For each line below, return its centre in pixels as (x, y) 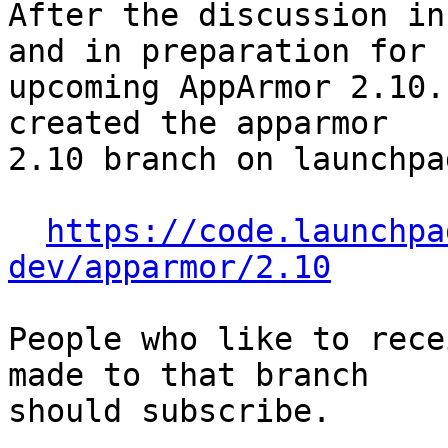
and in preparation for (217, 51)
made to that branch (188, 375)
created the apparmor (198, 123)
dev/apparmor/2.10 (169, 267)
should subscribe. (169, 411)
